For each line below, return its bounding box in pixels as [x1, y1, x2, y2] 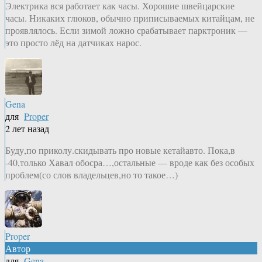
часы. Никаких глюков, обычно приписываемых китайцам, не [5, 11, 254, 24]
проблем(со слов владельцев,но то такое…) [5, 168, 178, 181]
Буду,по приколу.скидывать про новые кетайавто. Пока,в [5, 143, 235, 156]
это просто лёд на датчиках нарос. [5, 36, 142, 49]
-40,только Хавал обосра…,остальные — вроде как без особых [5, 156, 254, 168]
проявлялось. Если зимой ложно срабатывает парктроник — [5, 23, 247, 36]
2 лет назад [5, 122, 49, 135]
